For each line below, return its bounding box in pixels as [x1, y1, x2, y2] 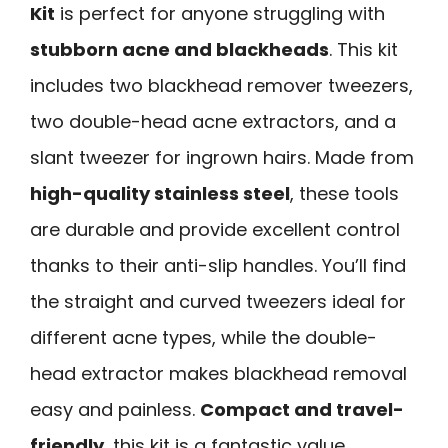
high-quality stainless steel [30, 180, 290, 206]
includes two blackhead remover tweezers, [30, 72, 413, 98]
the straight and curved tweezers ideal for [30, 288, 406, 314]
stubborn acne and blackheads [30, 36, 329, 62]
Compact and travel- [200, 396, 404, 422]
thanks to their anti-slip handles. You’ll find [30, 252, 406, 278]
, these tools [290, 180, 399, 206]
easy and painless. [30, 396, 200, 422]
